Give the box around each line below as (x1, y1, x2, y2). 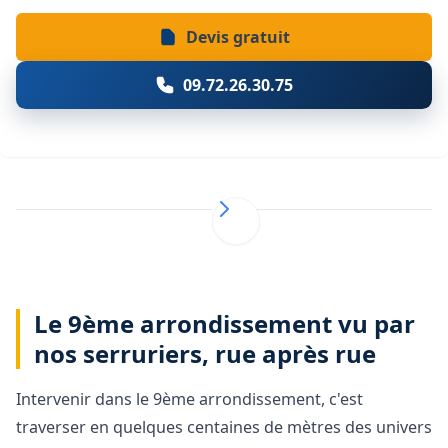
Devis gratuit (186, 26, 290, 49)
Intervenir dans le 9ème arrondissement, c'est (16, 388, 363, 411)
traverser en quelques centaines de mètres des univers (16, 416, 432, 439)
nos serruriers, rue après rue (34, 337, 377, 371)
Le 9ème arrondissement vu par (34, 307, 416, 341)
